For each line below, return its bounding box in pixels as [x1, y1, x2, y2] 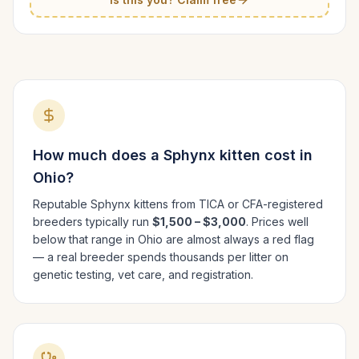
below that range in [33, 232, 138, 246]
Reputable [33, 197, 91, 211]
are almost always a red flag [163, 232, 314, 246]
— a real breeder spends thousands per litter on [33, 250, 288, 264]
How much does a [33, 147, 163, 163]
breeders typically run [33, 215, 152, 228]
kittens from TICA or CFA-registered [131, 197, 323, 211]
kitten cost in [216, 147, 313, 163]
